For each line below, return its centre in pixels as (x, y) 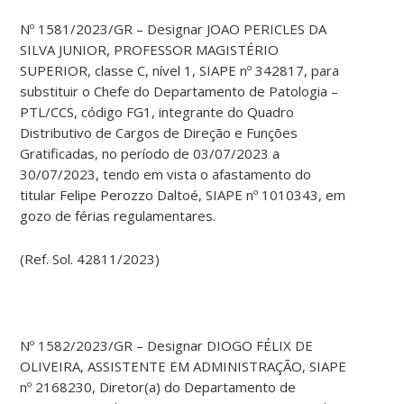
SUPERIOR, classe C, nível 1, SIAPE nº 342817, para (180, 71)
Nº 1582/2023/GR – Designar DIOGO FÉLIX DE (167, 346)
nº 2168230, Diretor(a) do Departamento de (158, 387)
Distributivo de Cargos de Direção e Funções (159, 133)
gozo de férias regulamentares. (118, 216)
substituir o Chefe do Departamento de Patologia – (179, 92)
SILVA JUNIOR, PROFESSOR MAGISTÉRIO (150, 50)
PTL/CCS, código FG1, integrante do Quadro (157, 112)
